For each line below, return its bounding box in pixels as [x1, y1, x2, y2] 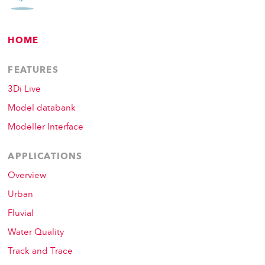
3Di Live [8, 85, 41, 95]
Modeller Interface [8, 123, 84, 132]
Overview [8, 172, 47, 181]
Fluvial [8, 209, 34, 219]
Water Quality [8, 228, 64, 238]
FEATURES [8, 66, 59, 76]
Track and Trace [8, 247, 73, 257]
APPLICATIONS [8, 153, 83, 162]
